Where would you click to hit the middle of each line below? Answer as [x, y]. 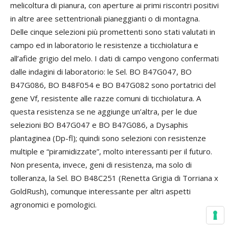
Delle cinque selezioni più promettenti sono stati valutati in [113, 32]
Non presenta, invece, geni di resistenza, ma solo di [101, 165]
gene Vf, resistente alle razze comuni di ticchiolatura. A [106, 98]
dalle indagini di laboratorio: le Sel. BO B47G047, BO [101, 72]
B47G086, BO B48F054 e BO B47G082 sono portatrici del [113, 85]
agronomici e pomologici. [53, 204]
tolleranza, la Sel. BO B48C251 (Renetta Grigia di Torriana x [114, 178]
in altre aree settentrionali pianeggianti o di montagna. [105, 18]
